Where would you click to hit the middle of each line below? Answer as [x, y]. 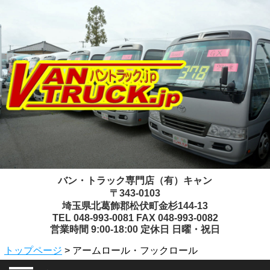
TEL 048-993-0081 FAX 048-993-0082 [135, 218]
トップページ [33, 250]
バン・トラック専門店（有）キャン [135, 181]
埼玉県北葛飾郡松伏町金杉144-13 [135, 206]
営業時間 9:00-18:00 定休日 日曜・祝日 [135, 229]
